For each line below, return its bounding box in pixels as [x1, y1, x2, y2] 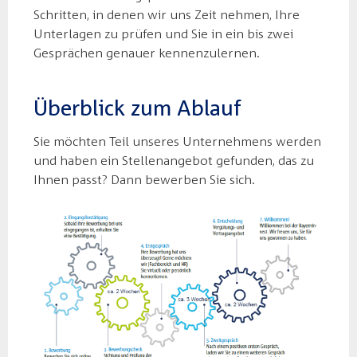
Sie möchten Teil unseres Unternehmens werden [33, 133, 321, 149]
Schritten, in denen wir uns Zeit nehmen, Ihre [33, 6, 300, 22]
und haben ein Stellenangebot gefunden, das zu [33, 152, 314, 168]
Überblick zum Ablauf [33, 95, 241, 120]
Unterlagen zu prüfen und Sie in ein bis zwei [33, 25, 293, 41]
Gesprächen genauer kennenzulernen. [33, 45, 260, 61]
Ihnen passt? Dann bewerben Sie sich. [33, 171, 258, 187]
